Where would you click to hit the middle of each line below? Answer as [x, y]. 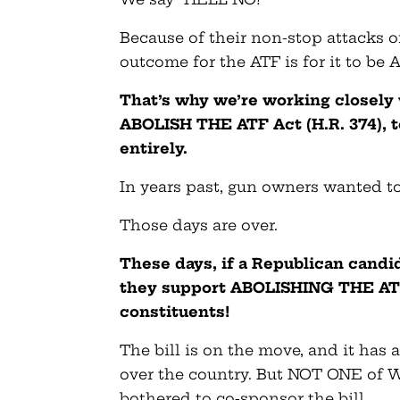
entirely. [154, 148]
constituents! [175, 311]
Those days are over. [199, 225]
